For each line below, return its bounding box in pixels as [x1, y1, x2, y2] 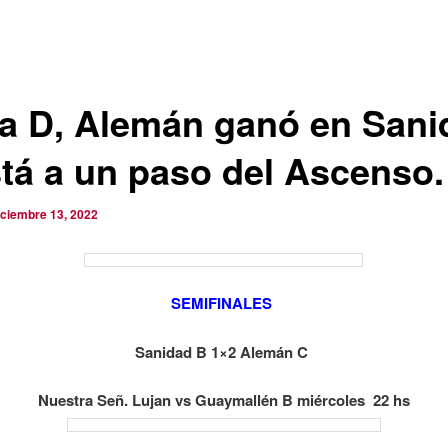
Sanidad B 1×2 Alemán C [135, 340, 313, 363]
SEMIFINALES [171, 292, 273, 315]
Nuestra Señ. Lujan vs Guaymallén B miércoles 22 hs [37, 389, 410, 412]
